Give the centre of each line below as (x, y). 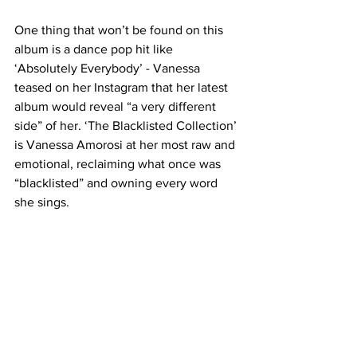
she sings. (42, 202)
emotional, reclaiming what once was (119, 164)
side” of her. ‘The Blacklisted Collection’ (127, 126)
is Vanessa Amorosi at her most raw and (126, 145)
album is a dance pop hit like (95, 49)
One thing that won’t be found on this (120, 30)
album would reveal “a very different (117, 106)
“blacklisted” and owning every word (118, 183)
